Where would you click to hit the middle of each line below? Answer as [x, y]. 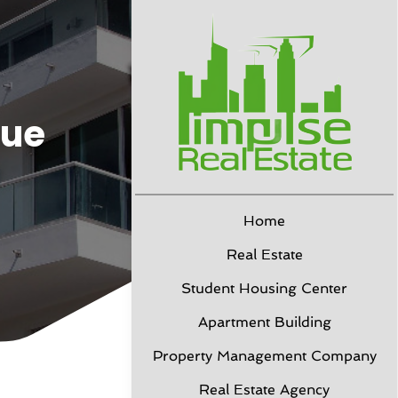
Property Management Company [264, 356]
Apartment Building [264, 322]
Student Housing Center [264, 288]
